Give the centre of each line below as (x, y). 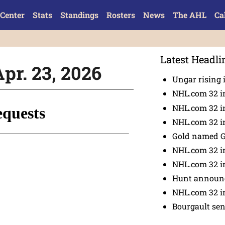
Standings (79, 15)
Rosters (121, 15)
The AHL (189, 15)
